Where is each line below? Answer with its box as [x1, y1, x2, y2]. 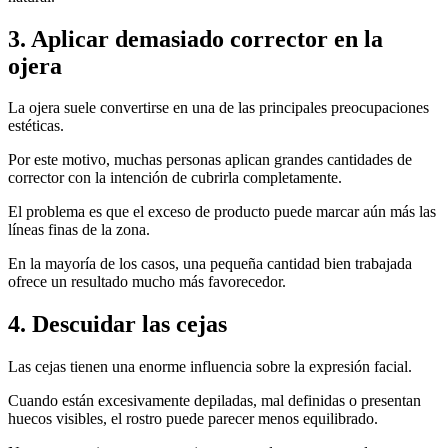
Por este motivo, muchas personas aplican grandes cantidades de [8, 151, 412, 169]
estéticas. [8, 117, 64, 135]
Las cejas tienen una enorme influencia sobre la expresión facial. [8, 358, 412, 376]
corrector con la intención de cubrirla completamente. [8, 169, 342, 187]
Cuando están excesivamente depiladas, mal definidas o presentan [8, 392, 421, 410]
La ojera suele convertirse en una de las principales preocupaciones [8, 99, 429, 117]
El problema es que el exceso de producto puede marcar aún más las [8, 203, 436, 221]
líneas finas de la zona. [8, 221, 150, 239]
